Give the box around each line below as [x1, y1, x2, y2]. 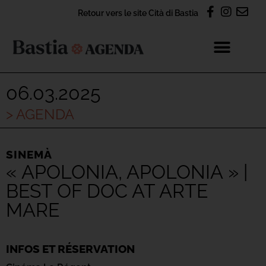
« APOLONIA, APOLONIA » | [6, 161, 248, 183]
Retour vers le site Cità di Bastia [78, 8, 198, 18]
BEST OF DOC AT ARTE [6, 180, 208, 202]
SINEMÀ [6, 148, 52, 161]
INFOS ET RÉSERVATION [6, 242, 135, 255]
